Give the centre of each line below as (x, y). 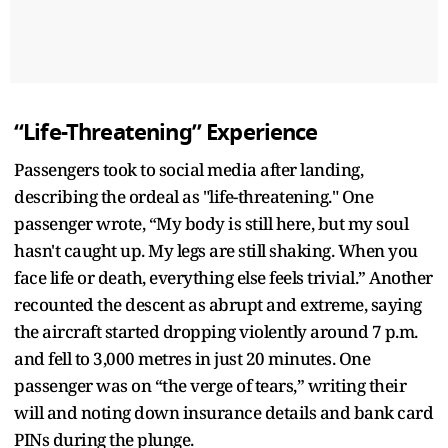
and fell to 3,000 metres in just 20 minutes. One (192, 358)
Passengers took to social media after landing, (188, 169)
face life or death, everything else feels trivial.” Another (223, 277)
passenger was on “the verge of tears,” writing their (210, 385)
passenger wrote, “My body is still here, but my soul (211, 223)
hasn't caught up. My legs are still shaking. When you (216, 250)
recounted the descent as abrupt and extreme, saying (218, 304)
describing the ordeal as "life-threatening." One (193, 196)
